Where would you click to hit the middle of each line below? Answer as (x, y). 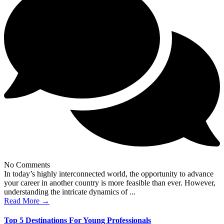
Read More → (27, 200)
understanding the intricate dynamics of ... (70, 191)
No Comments (27, 164)
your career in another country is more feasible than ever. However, (110, 182)
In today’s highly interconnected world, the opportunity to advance (109, 173)
